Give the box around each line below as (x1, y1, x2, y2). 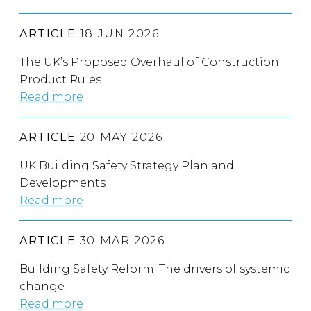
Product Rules (19, 73, 101, 87)
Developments (19, 176, 106, 190)
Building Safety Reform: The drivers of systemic (19, 262, 289, 276)
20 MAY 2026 (76, 131, 163, 144)
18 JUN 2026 (76, 27, 160, 41)
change (19, 280, 65, 294)
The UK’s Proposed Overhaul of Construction (19, 56, 279, 69)
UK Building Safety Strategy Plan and (19, 159, 234, 173)
